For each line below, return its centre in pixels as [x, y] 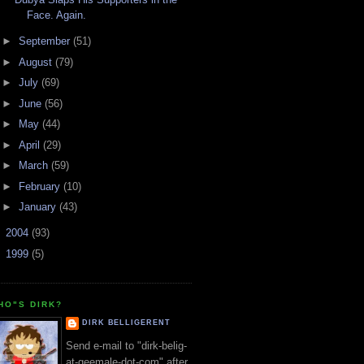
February [41, 186]
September [45, 41]
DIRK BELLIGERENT [126, 322]
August [37, 62]
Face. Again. [57, 15]
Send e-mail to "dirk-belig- [126, 346]
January [39, 207]
